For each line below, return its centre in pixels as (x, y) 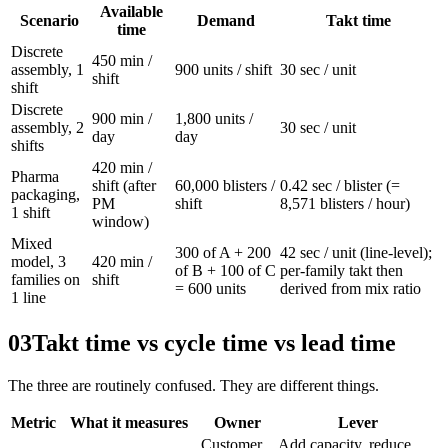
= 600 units (210, 289)
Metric (33, 422)
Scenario (49, 21)
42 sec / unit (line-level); (356, 253)
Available (131, 12)
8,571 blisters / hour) (345, 204)
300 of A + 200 (223, 253)
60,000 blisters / (225, 186)
